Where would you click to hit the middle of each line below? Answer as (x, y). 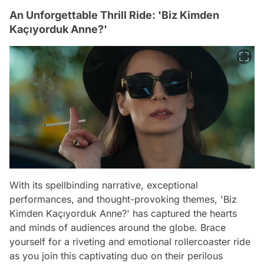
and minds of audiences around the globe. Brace (118, 228)
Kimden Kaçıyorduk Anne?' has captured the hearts (123, 214)
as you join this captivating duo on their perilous (116, 256)
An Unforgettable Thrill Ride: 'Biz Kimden (114, 15)
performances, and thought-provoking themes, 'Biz (123, 199)
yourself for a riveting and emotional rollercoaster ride (130, 242)
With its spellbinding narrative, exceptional (104, 185)
